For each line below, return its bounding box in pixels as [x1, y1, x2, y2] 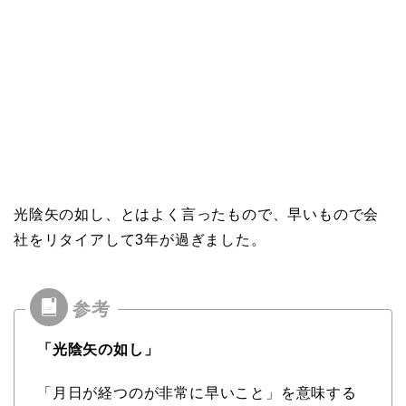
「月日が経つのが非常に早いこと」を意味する [37, 384, 357, 401]
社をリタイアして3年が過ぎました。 [14, 231, 266, 247]
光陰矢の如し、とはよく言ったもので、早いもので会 [14, 206, 380, 222]
